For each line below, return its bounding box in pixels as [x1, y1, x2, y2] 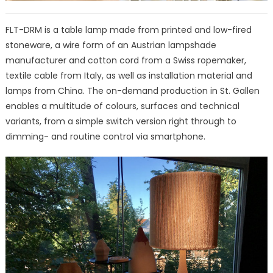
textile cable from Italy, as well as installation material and [5, 69, 252, 82]
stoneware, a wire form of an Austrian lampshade [5, 38, 216, 51]
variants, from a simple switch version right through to [5, 115, 236, 127]
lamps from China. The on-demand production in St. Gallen [5, 84, 260, 97]
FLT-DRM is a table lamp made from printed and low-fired [5, 23, 252, 36]
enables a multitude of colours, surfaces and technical [5, 99, 239, 112]
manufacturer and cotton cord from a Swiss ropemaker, [5, 54, 246, 66]
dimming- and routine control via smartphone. [5, 130, 205, 143]
